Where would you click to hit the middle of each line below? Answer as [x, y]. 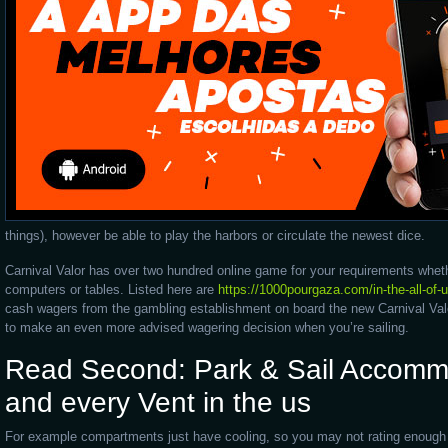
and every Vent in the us [158, 402]
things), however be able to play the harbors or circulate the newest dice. [215, 235]
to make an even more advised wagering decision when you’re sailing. [207, 327]
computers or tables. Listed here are [111, 289]
